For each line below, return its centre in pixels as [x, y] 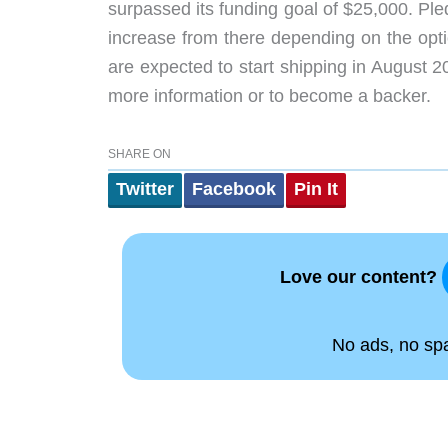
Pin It [316, 188]
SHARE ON [139, 153]
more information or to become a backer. [269, 96]
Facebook [234, 188]
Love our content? [360, 276]
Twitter [145, 188]
